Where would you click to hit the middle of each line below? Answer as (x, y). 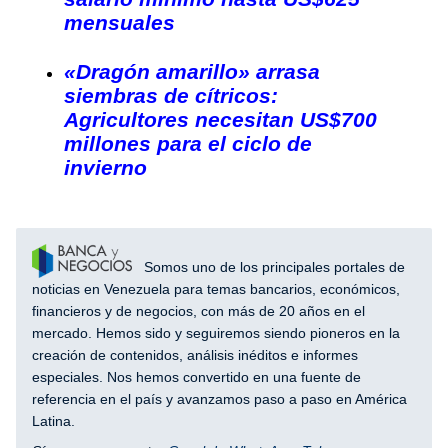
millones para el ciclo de (188, 143)
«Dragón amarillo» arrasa (192, 71)
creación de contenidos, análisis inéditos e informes (195, 354)
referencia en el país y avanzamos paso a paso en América (219, 398)
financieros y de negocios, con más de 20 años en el (198, 310)
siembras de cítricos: (171, 95)
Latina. (53, 420)
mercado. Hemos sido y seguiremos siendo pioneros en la (216, 332)
